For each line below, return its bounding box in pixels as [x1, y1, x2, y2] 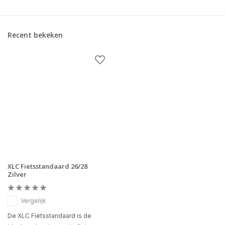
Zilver [8, 170, 27, 179]
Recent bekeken [8, 30, 63, 40]
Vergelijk [21, 197, 46, 205]
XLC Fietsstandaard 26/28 [8, 162, 87, 171]
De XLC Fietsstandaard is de [8, 212, 91, 220]
